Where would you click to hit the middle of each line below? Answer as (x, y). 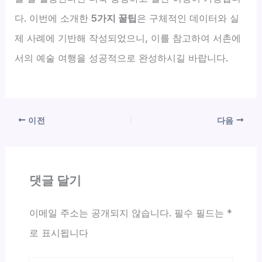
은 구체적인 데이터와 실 (188, 18)
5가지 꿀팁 (114, 18)
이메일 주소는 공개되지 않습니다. (100, 213)
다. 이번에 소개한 (53, 18)
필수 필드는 (200, 213)
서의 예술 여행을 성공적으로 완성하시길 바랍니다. (122, 58)
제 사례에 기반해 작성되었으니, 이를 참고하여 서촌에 (128, 38)
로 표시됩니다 (58, 232)
